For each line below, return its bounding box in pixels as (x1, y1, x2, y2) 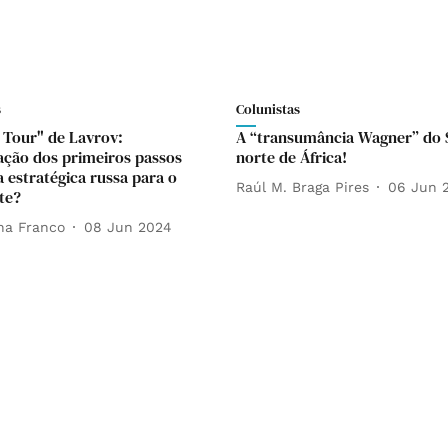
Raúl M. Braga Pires (236, 178, 369, 195)
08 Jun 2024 (84, 218, 172, 235)
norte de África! (236, 146, 347, 168)
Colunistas (236, 99, 300, 119)
